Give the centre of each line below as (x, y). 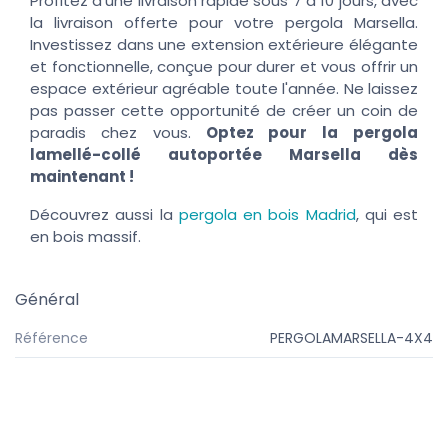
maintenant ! (82, 176)
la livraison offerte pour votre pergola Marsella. (224, 22)
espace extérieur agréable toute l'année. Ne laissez (224, 88)
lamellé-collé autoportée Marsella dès (224, 154)
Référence (51, 337)
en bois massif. (85, 236)
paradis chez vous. (118, 132)
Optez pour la (272, 132)
